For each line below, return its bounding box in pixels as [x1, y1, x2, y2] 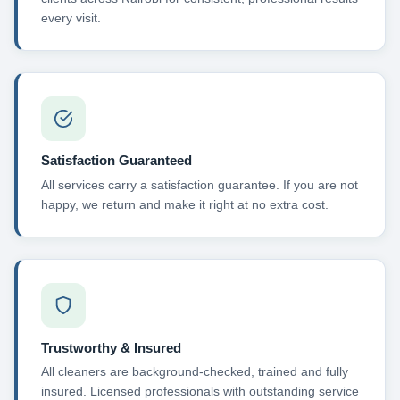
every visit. [40, 10, 101, 25]
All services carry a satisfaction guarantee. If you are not [40, 177, 358, 192]
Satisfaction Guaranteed [40, 153, 192, 169]
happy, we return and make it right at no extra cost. [40, 196, 329, 212]
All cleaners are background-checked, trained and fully [40, 364, 348, 379]
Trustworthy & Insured [40, 339, 181, 355]
